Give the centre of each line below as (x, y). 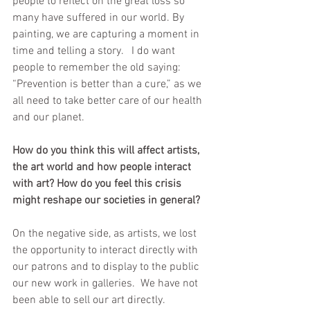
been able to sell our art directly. (91, 301)
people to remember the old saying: (98, 68)
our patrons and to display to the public (107, 267)
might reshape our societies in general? (106, 201)
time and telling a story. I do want (95, 52)
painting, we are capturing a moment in (107, 35)
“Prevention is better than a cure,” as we (108, 85)
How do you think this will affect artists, (107, 151)
